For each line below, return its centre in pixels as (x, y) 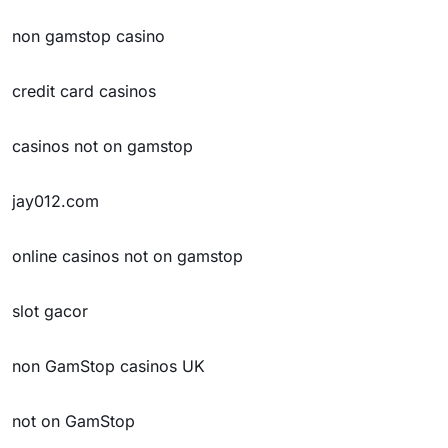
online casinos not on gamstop (127, 256)
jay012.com (55, 201)
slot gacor (50, 311)
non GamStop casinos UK (108, 366)
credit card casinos (84, 91)
